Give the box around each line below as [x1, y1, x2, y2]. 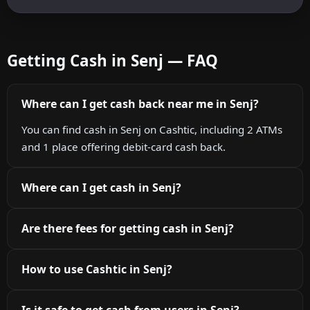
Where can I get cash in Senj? [21, 180, 181, 196]
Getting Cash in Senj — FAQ [7, 50, 218, 72]
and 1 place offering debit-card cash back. [21, 140, 226, 154]
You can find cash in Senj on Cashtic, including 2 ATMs [21, 122, 282, 137]
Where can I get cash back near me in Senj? [21, 96, 259, 112]
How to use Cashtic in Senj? [21, 262, 172, 277]
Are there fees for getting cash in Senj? [21, 221, 234, 237]
